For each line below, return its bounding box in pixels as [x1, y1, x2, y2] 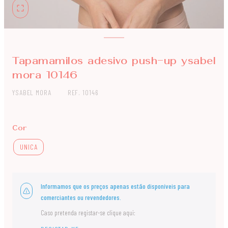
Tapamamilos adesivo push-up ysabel [12, 56, 216, 66]
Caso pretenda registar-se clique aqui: [41, 208, 135, 217]
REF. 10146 [67, 88, 99, 97]
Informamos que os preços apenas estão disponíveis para [41, 182, 190, 190]
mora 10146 [12, 71, 77, 80]
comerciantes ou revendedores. [41, 193, 121, 202]
